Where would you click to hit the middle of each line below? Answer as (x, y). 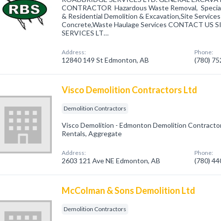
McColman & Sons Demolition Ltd (129, 190)
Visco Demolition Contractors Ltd (130, 90)
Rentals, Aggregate (92, 133)
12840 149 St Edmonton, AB (106, 60)
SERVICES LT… (85, 33)
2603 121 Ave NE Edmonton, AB (111, 161)
